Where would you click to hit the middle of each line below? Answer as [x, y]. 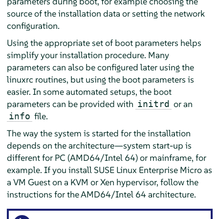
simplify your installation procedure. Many [88, 55]
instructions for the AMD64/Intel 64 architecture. [101, 194]
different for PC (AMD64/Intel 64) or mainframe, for [106, 157]
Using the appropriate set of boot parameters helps [104, 43]
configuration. [33, 25]
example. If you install [50, 170]
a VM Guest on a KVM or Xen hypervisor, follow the [102, 182]
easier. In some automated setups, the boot [89, 91]
